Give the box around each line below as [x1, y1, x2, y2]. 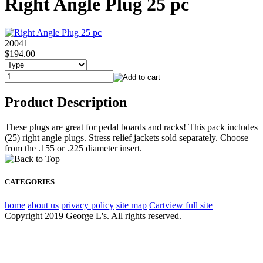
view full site [165, 200, 213, 210]
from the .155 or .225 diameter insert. [5, 143, 142, 154]
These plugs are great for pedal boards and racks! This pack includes [5, 122, 258, 133]
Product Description [5, 95, 127, 110]
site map [116, 200, 147, 210]
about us [28, 200, 59, 210]
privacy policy [61, 200, 114, 210]
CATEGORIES [5, 177, 55, 187]
